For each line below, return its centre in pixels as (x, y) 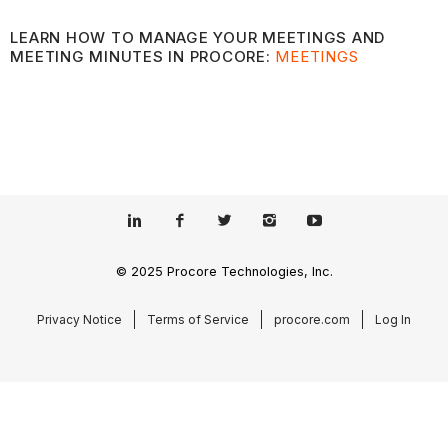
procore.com (312, 319)
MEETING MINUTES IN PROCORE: (143, 56)
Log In (393, 319)
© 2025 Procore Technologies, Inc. (224, 272)
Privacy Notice (79, 319)
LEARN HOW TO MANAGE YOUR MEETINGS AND (198, 37)
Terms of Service (198, 319)
